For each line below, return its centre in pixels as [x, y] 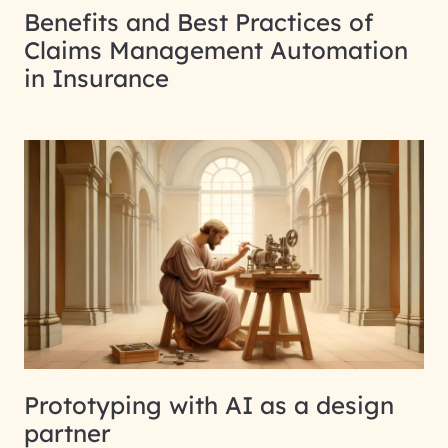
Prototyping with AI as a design [209, 404]
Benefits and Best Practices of [198, 22]
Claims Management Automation [216, 50]
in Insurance [96, 78]
